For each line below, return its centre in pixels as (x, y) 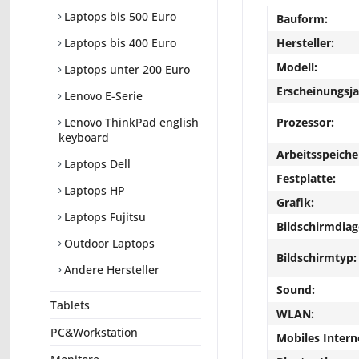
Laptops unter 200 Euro (125, 70)
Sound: (296, 290)
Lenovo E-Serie (102, 96)
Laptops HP (93, 191)
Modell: (297, 67)
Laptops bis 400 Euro (119, 43)
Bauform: (302, 19)
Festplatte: (306, 178)
